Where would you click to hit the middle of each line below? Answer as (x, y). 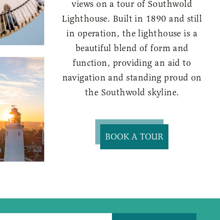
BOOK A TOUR (135, 136)
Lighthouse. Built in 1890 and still (132, 18)
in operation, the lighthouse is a (132, 33)
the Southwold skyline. (132, 92)
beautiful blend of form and (132, 48)
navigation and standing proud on (132, 77)
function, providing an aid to (132, 63)
